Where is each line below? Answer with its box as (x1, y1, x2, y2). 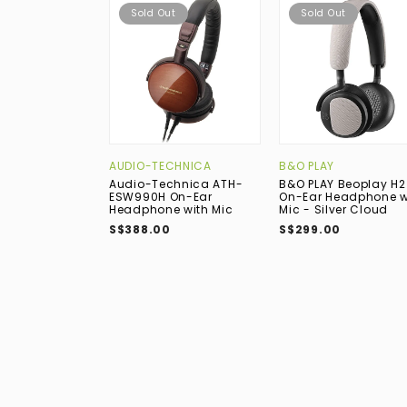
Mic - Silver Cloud (279, 202, 388, 218)
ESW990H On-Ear (109, 189, 213, 205)
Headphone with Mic (109, 202, 233, 218)
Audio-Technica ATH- (109, 176, 243, 193)
